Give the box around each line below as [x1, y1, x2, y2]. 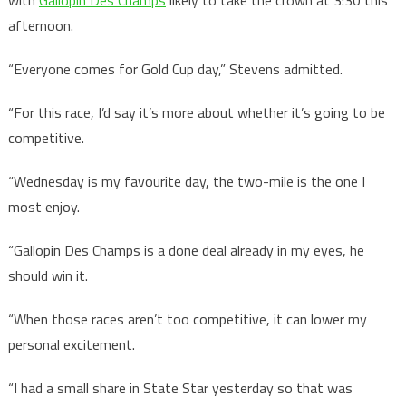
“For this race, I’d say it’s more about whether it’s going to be [7, 101, 385, 124]
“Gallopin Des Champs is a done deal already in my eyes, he [7, 239, 364, 262]
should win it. [7, 265, 88, 287]
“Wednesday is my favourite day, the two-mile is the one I [7, 170, 365, 193]
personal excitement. [7, 333, 135, 356]
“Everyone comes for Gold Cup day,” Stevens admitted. [7, 58, 343, 81]
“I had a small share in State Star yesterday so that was [7, 377, 353, 400]
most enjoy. [7, 196, 80, 218]
